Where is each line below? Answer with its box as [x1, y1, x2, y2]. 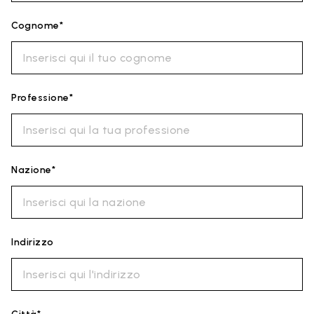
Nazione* [11, 164, 55, 176]
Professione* [11, 92, 73, 104]
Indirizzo [11, 236, 54, 248]
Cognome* [11, 20, 63, 32]
